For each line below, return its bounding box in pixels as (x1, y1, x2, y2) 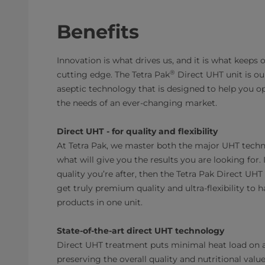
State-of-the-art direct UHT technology (57, 225, 224, 236)
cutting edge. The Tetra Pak (57, 69, 170, 80)
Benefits (57, 20, 139, 43)
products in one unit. (57, 197, 147, 208)
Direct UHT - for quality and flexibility (57, 126, 218, 137)
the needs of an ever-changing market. (57, 98, 217, 108)
